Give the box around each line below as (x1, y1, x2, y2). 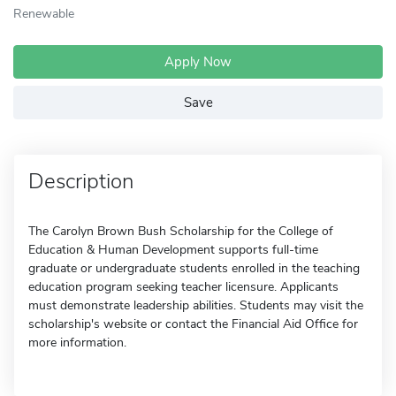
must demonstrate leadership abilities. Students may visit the (28, 297, 363, 314)
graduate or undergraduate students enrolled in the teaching (28, 260, 360, 277)
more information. (28, 334, 126, 351)
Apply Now (164, 53, 232, 71)
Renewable (13, 4, 74, 22)
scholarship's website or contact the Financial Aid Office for (28, 316, 358, 332)
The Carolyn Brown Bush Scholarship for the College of (28, 223, 333, 240)
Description (28, 167, 133, 195)
